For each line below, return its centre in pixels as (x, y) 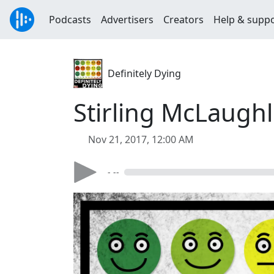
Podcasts (70, 20)
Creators (183, 20)
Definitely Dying (144, 73)
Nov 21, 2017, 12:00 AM (141, 139)
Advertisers (127, 20)
